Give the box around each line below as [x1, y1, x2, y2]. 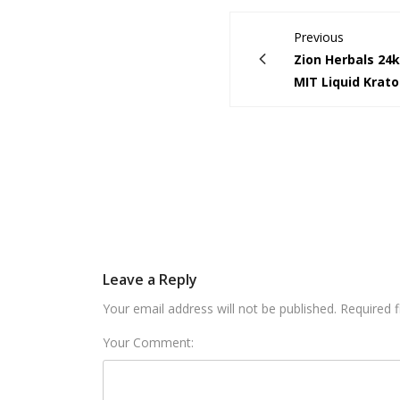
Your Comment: [103, 333, 194, 351]
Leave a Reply [103, 269, 197, 289]
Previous [294, 28, 344, 46]
